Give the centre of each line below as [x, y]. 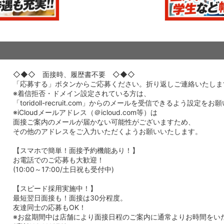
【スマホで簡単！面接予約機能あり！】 [76, 150]
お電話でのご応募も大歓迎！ [58, 160]
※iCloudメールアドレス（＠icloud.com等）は [85, 112]
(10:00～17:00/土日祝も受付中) [63, 169]
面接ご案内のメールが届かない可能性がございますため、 [104, 122]
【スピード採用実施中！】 [55, 188]
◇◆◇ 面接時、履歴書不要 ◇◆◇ [74, 74]
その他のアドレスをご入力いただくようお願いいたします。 [107, 131]
